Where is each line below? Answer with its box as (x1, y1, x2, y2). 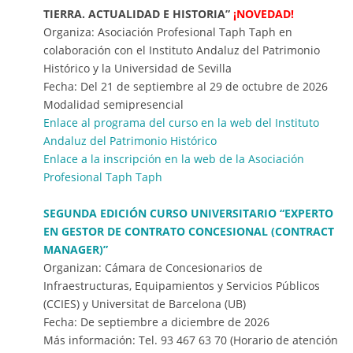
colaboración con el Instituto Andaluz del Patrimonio (43, 43, 320, 58)
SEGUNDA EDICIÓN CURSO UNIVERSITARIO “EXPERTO (43, 206, 333, 221)
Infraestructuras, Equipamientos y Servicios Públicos (43, 278, 320, 294)
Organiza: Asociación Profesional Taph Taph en (43, 24, 292, 40)
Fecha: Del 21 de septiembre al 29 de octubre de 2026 (43, 79, 328, 95)
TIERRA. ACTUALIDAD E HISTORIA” (43, 6, 233, 22)
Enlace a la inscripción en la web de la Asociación (43, 151, 304, 167)
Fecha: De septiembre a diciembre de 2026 (43, 314, 269, 330)
